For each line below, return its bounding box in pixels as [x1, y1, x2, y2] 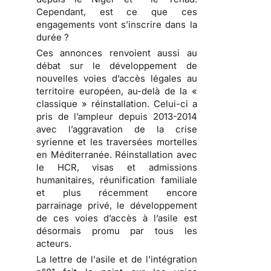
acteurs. [36, 238, 71, 250]
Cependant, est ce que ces [36, 6, 197, 18]
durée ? [36, 31, 69, 44]
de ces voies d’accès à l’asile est [36, 212, 197, 224]
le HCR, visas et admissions [36, 162, 197, 174]
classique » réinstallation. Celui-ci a [36, 98, 197, 110]
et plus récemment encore [36, 187, 197, 199]
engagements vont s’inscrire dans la [36, 19, 197, 31]
